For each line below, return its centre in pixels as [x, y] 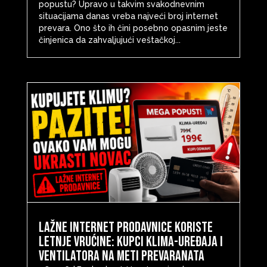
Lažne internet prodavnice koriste [125, 228]
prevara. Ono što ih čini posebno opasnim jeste [133, 28]
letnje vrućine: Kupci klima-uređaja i [131, 242]
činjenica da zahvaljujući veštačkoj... [109, 40]
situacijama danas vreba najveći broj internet [128, 16]
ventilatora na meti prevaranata [121, 256]
